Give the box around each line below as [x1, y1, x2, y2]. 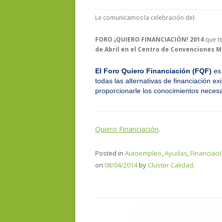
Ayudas [165, 149, 187, 158]
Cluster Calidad [148, 161, 193, 169]
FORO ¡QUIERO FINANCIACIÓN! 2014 [95, 35, 205, 44]
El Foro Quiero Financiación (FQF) [95, 67, 214, 75]
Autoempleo [125, 149, 162, 158]
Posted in [95, 149, 125, 158]
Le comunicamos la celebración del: [95, 13, 196, 22]
